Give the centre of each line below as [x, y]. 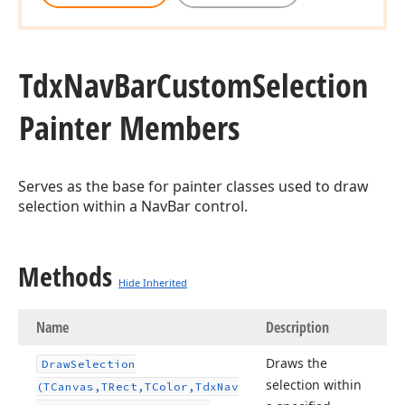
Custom [204, 85]
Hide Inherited [153, 283]
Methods [65, 276]
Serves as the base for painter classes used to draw [193, 186]
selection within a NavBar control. [133, 206]
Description [297, 327]
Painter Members [129, 128]
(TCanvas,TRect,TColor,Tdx [127, 386]
